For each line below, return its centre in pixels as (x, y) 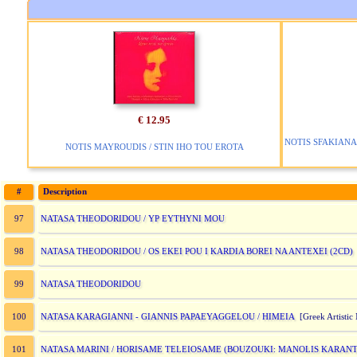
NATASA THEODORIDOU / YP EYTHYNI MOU (133, 218)
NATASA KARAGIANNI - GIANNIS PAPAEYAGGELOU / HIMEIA (168, 316)
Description (63, 192)
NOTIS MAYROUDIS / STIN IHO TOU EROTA (154, 147)
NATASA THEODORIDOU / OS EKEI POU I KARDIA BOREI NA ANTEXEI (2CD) (197, 251)
